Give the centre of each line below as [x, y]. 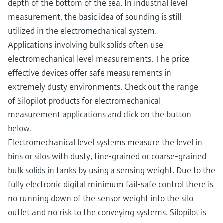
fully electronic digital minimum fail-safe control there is [111, 184]
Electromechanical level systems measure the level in [105, 142]
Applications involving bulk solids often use [86, 45]
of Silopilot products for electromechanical [84, 101]
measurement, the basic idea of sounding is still [95, 17]
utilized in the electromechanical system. [82, 31]
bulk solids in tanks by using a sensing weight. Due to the [111, 170]
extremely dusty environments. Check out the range [103, 87]
